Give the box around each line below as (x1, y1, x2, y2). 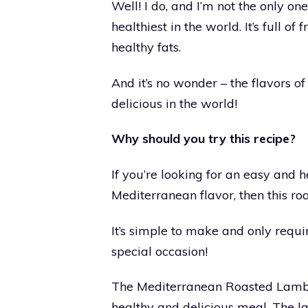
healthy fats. (111, 39, 181, 56)
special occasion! (111, 243, 208, 259)
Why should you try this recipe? (111, 131, 296, 147)
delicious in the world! (111, 95, 237, 111)
